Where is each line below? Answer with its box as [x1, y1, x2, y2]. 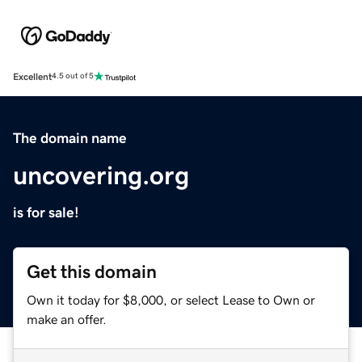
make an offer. [27, 312, 107, 326]
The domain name [13, 130, 127, 145]
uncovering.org [13, 162, 189, 188]
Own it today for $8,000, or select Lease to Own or [27, 293, 315, 306]
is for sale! [13, 204, 79, 220]
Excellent [13, 71, 52, 82]
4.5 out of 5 [52, 72, 94, 81]
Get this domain [27, 262, 157, 281]
